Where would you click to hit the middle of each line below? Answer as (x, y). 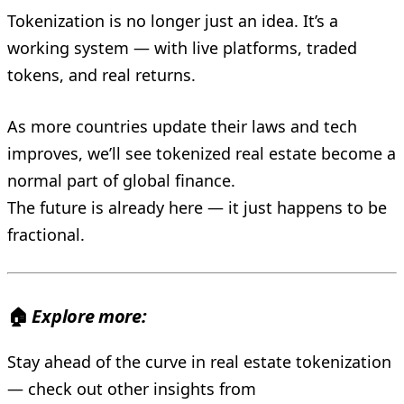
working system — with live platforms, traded (182, 47)
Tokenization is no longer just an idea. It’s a (173, 20)
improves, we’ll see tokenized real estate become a (202, 153)
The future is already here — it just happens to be (197, 207)
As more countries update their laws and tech (182, 126)
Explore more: (89, 316)
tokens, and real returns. (101, 74)
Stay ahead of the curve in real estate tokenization (199, 361)
